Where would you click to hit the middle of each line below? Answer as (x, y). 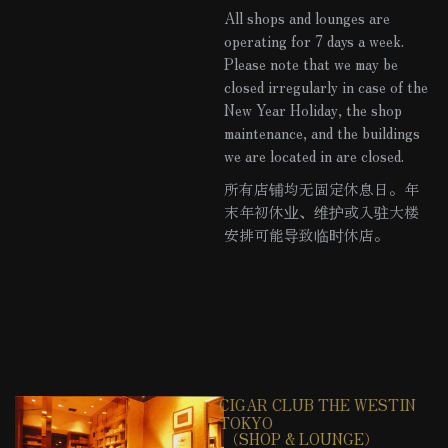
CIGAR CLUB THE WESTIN (322, 404)
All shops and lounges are (307, 17)
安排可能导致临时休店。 (306, 234)
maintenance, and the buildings (322, 132)
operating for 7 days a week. (314, 40)
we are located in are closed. (314, 155)
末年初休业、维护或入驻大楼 (321, 211)
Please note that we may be (311, 63)
